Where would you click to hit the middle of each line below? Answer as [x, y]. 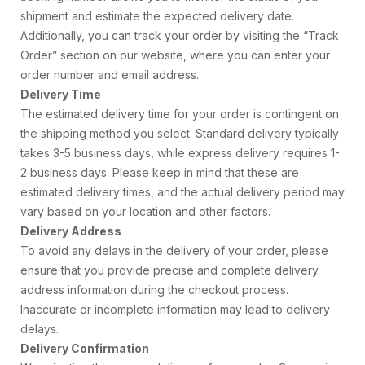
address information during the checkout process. [154, 290]
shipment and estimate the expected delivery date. [157, 16]
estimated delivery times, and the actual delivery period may [182, 192]
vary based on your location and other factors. [145, 211]
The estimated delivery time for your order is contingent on [180, 114]
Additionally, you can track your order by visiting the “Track [180, 35]
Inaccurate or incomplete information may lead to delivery [175, 309]
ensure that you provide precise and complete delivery [169, 270]
